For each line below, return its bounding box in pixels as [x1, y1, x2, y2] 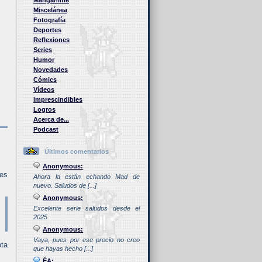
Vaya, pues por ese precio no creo [33, 236, 140, 244]
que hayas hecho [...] [33, 245, 93, 253]
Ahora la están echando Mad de [33, 173, 140, 181]
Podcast [33, 126, 58, 133]
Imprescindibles [33, 96, 82, 104]
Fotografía [33, 16, 65, 24]
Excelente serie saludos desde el [33, 205, 140, 212]
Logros [33, 106, 56, 113]
